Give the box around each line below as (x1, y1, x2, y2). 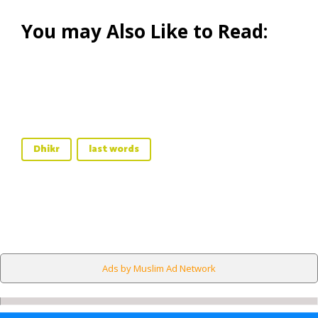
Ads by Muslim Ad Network (102, 262, 216, 275)
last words (89, 141, 139, 158)
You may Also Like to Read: (21, 18, 268, 44)
